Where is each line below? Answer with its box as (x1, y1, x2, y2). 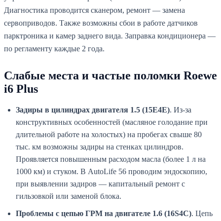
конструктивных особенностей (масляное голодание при (16, 118, 208, 127)
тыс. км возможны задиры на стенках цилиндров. (16, 143, 184, 151)
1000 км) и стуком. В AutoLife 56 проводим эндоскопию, (16, 167, 207, 176)
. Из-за (170, 106, 191, 114)
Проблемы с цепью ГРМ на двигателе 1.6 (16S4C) (16, 209, 191, 218)
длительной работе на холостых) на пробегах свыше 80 (16, 130, 202, 139)
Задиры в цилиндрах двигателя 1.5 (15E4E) (16, 106, 170, 114)
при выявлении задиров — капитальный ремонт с (16, 180, 185, 188)
